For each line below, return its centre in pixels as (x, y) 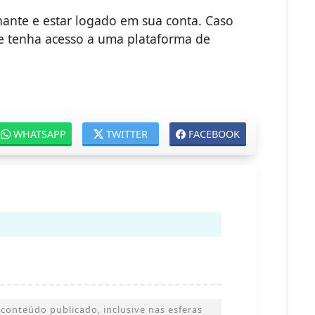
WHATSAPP (40, 134)
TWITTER (127, 134)
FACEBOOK (214, 134)
